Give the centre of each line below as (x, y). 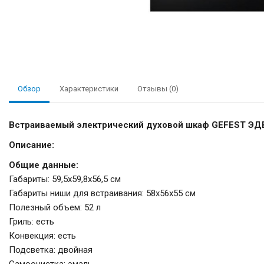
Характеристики (89, 89)
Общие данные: (44, 165)
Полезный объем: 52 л (55, 208)
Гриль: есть (32, 222)
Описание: (32, 145)
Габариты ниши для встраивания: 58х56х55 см (102, 194)
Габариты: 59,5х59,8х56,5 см (65, 179)
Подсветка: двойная (51, 250)
